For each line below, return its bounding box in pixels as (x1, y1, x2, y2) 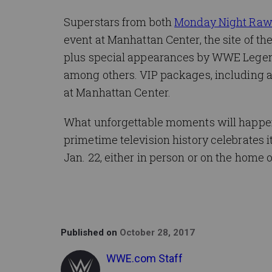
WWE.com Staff (106, 251, 183, 265)
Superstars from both (64, 14, 175, 29)
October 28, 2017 (120, 226, 195, 238)
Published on (61, 226, 120, 238)
